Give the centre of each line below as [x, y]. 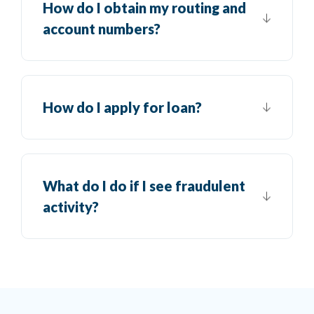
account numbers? [102, 28]
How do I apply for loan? [122, 107]
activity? [71, 206]
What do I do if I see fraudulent [144, 185]
